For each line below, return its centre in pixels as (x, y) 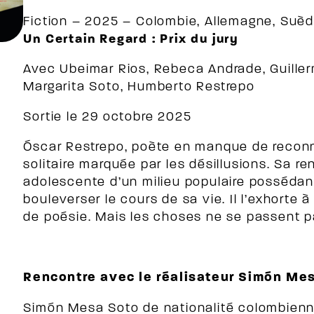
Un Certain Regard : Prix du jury (133, 40)
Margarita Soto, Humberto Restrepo (139, 87)
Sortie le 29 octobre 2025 (108, 117)
